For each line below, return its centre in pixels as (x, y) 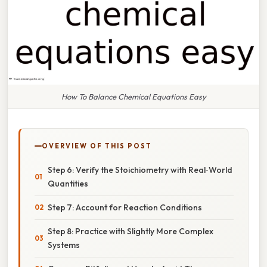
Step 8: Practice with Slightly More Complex (131, 231)
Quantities (68, 183)
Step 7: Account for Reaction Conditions (125, 207)
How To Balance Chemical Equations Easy (133, 96)
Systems (64, 245)
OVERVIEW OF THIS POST (97, 146)
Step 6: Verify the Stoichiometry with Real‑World (140, 170)
